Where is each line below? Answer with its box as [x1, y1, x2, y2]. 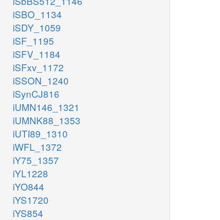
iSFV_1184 [13, 47, 60, 61]
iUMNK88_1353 [13, 113, 81, 127]
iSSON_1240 [13, 74, 69, 87]
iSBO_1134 [13, 7, 62, 21]
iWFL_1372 [13, 140, 62, 154]
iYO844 [13, 180, 44, 193]
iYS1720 [13, 193, 49, 207]
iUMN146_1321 [13, 100, 80, 114]
